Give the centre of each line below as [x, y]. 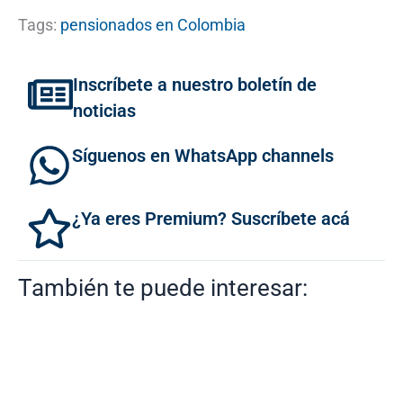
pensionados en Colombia [153, 25]
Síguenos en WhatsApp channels [203, 156]
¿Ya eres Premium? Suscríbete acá [211, 219]
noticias [104, 111]
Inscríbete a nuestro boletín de [195, 85]
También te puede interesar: [163, 288]
